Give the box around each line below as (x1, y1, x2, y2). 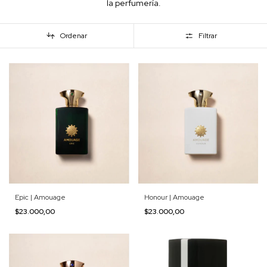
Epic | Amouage (15, 192, 66, 202)
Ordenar (60, 31, 88, 41)
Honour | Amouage (144, 192, 204, 202)
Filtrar (198, 31, 217, 41)
